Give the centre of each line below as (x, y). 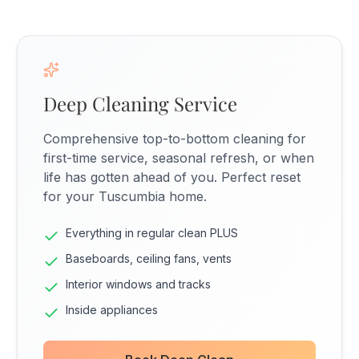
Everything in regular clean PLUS (152, 233)
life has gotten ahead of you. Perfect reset (172, 177)
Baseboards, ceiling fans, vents (149, 258)
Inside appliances (112, 310)
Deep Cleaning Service (141, 103)
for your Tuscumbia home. (125, 196)
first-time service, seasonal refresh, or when (179, 158)
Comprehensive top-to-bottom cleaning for (175, 139)
